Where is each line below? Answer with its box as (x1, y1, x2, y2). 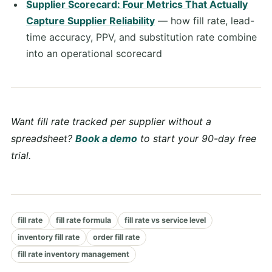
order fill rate (93, 233, 140, 242)
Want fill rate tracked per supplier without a (11, 115, 211, 128)
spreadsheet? (11, 132, 75, 145)
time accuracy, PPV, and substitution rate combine (25, 31, 257, 44)
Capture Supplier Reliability (25, 15, 155, 27)
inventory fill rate (18, 233, 80, 242)
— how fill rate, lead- (154, 15, 254, 27)
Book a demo (75, 132, 137, 145)
